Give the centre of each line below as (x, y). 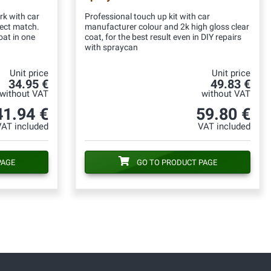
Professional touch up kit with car (147, 16)
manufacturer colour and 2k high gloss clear (167, 27)
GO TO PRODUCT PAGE (177, 162)
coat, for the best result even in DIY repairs (163, 37)
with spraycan (111, 47)
